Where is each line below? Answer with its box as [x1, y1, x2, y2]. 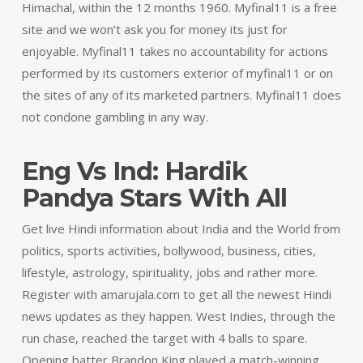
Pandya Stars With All [21, 183, 287, 213]
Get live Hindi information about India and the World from [21, 220, 340, 237]
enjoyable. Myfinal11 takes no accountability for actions [21, 43, 328, 59]
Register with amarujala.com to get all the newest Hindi [21, 286, 331, 302]
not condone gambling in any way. [21, 109, 208, 125]
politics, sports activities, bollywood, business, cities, [21, 242, 316, 258]
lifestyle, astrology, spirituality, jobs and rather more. [21, 264, 318, 280]
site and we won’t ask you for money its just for [21, 21, 288, 37]
